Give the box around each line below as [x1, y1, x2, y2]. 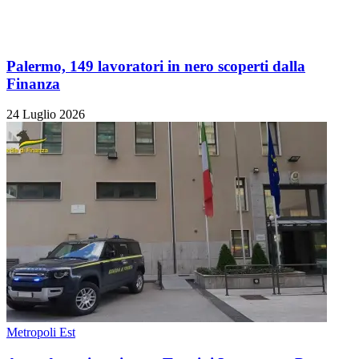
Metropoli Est [6, 325, 75, 340]
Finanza [6, 75, 60, 92]
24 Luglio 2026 [6, 107, 85, 122]
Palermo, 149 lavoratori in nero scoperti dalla [6, 57, 305, 75]
